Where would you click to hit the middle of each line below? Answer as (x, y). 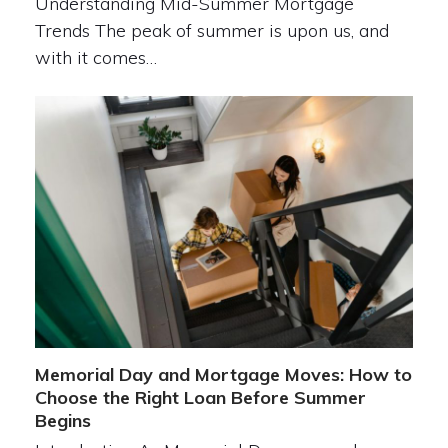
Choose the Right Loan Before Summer (200, 397)
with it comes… (95, 57)
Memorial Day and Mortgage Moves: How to (223, 374)
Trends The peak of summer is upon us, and (211, 30)
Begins (62, 420)
